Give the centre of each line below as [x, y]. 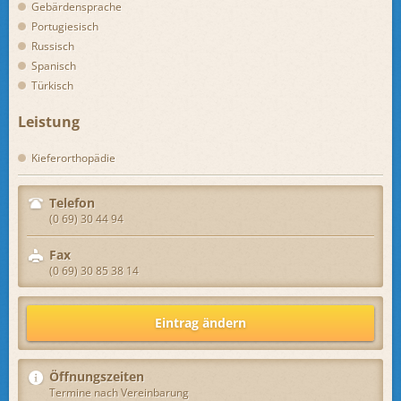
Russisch [53, 46]
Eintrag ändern [200, 323]
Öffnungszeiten [97, 377]
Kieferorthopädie [73, 158]
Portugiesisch [65, 26]
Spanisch [54, 65]
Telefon [72, 203]
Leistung [49, 121]
